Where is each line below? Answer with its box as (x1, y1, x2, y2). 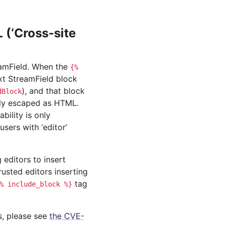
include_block (8, 180, 60, 188)
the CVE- (49, 211, 84, 221)
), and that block (22, 86, 85, 96)
